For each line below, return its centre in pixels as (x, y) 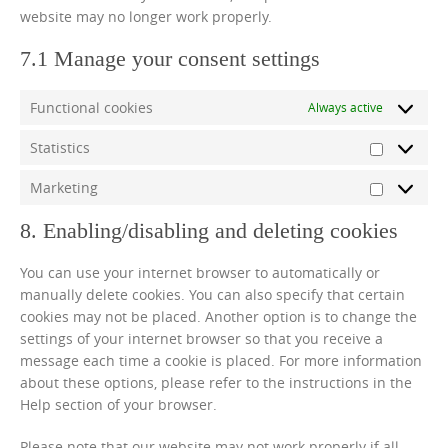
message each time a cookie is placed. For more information (221, 360)
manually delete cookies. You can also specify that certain (212, 294)
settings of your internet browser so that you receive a (201, 338)
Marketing (64, 187)
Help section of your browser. (118, 404)
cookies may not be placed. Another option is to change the (218, 316)
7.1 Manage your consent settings (170, 58)
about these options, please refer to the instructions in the (216, 382)
